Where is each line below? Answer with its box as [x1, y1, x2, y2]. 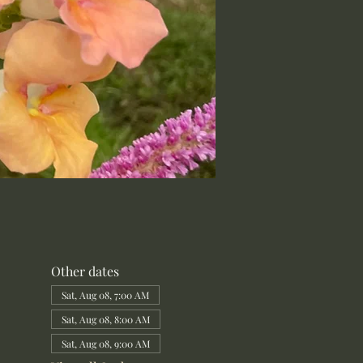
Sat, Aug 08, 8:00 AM [61, 313, 150, 326]
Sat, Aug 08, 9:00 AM [61, 337, 150, 350]
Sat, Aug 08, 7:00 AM [61, 288, 149, 301]
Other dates [50, 263, 119, 280]
